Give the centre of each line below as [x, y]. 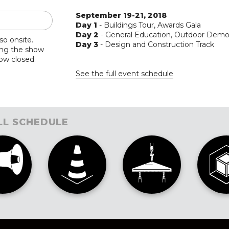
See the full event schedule [125, 73]
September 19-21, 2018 [121, 15]
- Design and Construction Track [156, 44]
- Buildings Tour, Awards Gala [149, 25]
